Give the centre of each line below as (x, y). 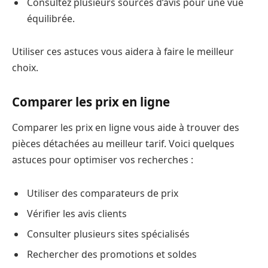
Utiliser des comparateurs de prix (103, 193)
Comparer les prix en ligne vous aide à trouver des (126, 128)
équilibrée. (51, 18)
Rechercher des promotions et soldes (112, 254)
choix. (25, 68)
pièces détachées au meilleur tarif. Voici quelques (123, 144)
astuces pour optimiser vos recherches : (103, 160)
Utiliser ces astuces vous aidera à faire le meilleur (123, 52)
